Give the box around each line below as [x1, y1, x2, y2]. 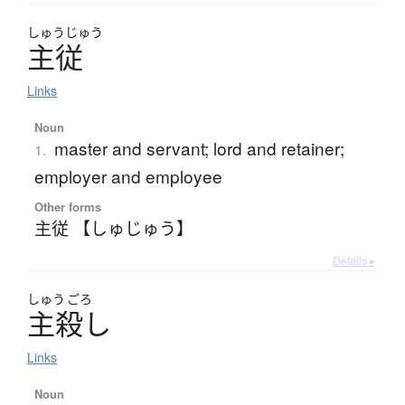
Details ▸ [333, 252, 375, 268]
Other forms [33, 198, 101, 216]
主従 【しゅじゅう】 [33, 215, 193, 240]
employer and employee [33, 164, 222, 189]
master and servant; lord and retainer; [53, 136, 344, 161]
